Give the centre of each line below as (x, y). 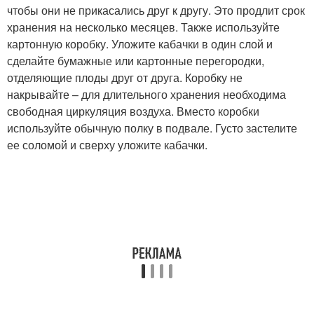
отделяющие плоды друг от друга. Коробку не (125, 78)
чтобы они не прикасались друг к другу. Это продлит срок (156, 11)
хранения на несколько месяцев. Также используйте (143, 27)
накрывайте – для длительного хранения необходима (146, 95)
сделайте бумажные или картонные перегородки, (136, 61)
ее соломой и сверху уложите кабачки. (107, 145)
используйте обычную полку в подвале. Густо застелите (152, 128)
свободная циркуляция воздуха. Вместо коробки (133, 111)
